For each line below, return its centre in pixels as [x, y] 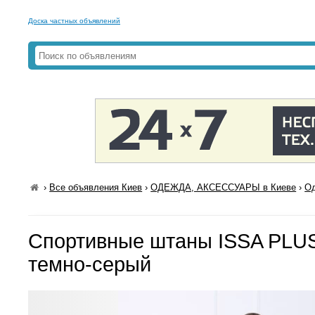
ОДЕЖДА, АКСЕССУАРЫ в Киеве [224, 187]
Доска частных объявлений [74, 21]
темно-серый [90, 264]
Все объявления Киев [96, 187]
